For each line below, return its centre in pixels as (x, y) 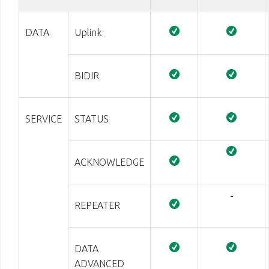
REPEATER (97, 205)
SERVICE (44, 119)
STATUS (92, 119)
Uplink (88, 32)
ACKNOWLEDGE (109, 162)
